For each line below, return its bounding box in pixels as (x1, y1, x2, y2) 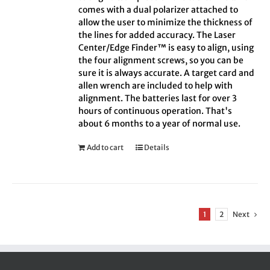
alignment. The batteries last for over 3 (78, 93, 237, 104)
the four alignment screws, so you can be (78, 55, 244, 66)
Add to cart (87, 143, 124, 152)
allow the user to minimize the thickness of (78, 17, 253, 28)
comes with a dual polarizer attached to (78, 4, 239, 16)
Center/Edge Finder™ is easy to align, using (78, 42, 254, 54)
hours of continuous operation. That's (78, 105, 233, 117)
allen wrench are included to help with (78, 80, 233, 92)
